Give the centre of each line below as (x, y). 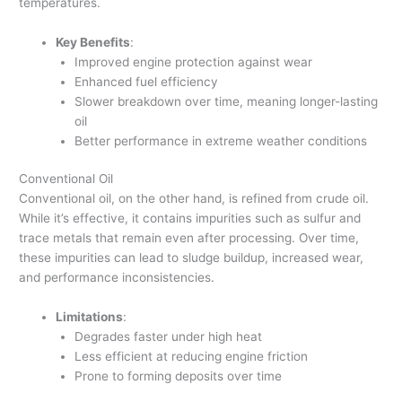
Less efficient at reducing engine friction (191, 356)
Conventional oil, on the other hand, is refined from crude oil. (194, 199)
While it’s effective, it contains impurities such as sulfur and (190, 218)
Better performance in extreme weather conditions (220, 140)
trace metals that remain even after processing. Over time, (189, 238)
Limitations (90, 316)
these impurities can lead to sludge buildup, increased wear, (192, 258)
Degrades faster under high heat (168, 336)
